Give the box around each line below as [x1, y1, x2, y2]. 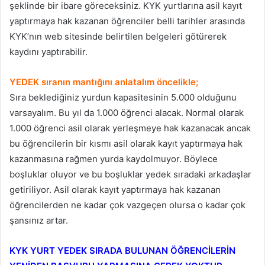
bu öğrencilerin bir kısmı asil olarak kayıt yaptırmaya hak [9, 137, 243, 149]
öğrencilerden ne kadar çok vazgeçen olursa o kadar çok [9, 199, 245, 211]
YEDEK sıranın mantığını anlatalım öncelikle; [9, 76, 198, 88]
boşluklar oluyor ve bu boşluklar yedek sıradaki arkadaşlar [9, 168, 251, 180]
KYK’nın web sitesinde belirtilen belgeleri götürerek [9, 30, 227, 42]
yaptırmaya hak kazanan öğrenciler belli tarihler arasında [9, 15, 245, 27]
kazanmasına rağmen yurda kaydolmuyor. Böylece [9, 153, 218, 164]
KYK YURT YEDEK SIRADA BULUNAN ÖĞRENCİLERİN [9, 244, 235, 256]
